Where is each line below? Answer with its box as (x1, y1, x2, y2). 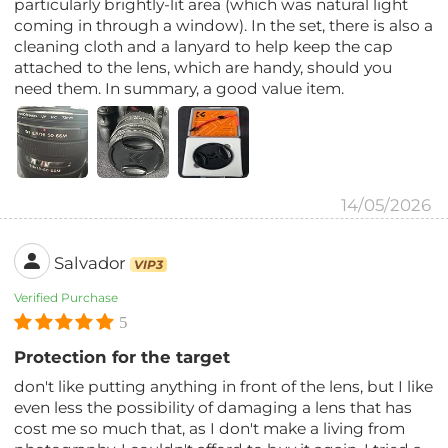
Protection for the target (14, 346, 231, 367)
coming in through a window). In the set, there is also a (14, 15, 434, 35)
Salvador (54, 252, 127, 273)
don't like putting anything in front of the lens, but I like (14, 376, 434, 396)
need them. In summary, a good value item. (14, 78, 345, 98)
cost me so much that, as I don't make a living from (14, 418, 406, 438)
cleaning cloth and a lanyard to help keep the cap (14, 36, 394, 56)
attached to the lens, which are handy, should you (14, 57, 393, 77)
